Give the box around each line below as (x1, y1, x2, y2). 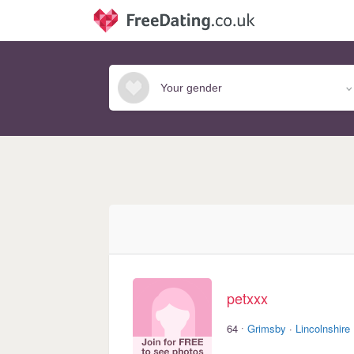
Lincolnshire (296, 320, 350, 336)
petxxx (227, 288, 268, 309)
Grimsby (247, 320, 286, 336)
